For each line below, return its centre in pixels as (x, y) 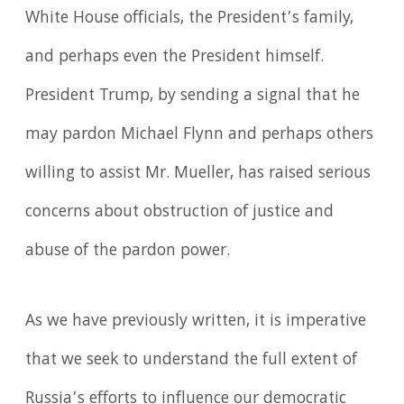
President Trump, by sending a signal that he (193, 96)
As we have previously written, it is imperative (196, 321)
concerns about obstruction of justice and (180, 213)
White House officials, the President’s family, (190, 19)
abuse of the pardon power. (128, 252)
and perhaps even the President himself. (175, 58)
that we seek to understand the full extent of (192, 360)
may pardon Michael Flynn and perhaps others (200, 135)
